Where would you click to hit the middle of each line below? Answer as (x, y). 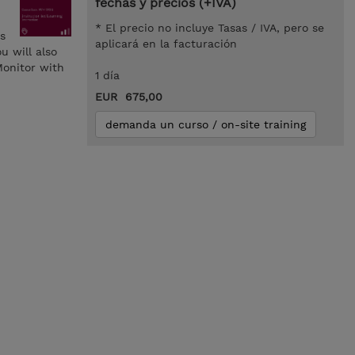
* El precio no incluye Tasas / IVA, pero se (209, 28)
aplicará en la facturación (166, 44)
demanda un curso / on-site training (205, 124)
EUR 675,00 (128, 97)
